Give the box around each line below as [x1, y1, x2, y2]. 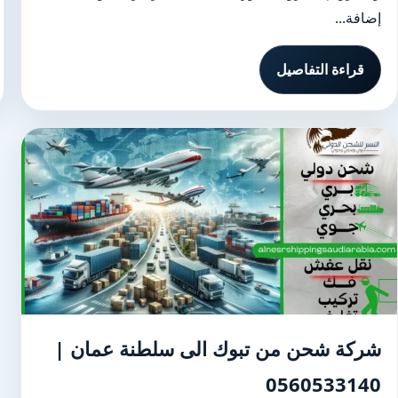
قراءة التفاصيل [276, 60, 364, 79]
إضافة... [335, 8, 381, 28]
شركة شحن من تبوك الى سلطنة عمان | [54, 335, 381, 362]
